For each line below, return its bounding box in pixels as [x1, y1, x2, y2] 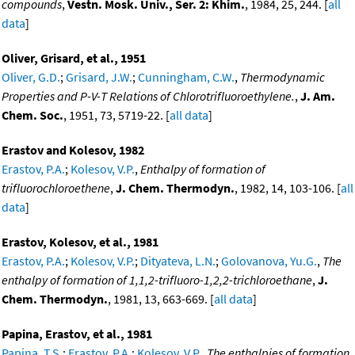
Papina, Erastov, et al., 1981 [2, 326, 152, 342]
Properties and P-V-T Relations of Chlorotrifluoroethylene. [2, 88, 295, 105]
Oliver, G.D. [2, 69, 60, 86]
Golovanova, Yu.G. [221, 253, 317, 269]
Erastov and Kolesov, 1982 [2, 142, 144, 158]
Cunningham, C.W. [138, 69, 235, 86]
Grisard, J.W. [66, 69, 132, 86]
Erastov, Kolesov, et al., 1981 [2, 234, 158, 250]
